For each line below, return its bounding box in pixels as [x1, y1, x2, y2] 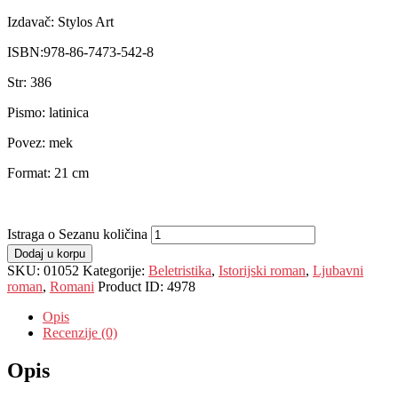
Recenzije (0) [43, 324, 117, 340]
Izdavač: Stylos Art [7, 13, 114, 29]
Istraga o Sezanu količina [7, 226, 147, 242]
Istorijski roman [219, 262, 306, 278]
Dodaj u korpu [14, 246, 85, 260]
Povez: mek [7, 134, 73, 150]
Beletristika [148, 262, 211, 278]
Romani [50, 278, 94, 294]
